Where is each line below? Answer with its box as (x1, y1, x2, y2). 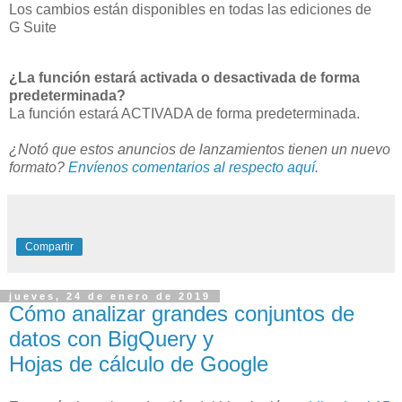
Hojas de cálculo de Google (9, 351, 268, 376)
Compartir (25, 240, 74, 253)
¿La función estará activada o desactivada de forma (9, 69, 360, 85)
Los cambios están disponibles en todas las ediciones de (9, 2, 371, 18)
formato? (9, 159, 68, 175)
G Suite (9, 20, 57, 36)
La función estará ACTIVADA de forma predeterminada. (9, 105, 360, 121)
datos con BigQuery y (9, 326, 214, 351)
